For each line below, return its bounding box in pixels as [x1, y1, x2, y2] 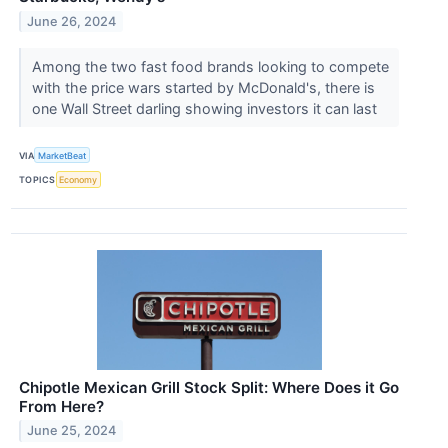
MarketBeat [38, 149, 87, 161]
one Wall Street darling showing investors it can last [31, 100, 381, 118]
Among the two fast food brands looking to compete [31, 58, 389, 76]
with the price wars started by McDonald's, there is [31, 79, 375, 97]
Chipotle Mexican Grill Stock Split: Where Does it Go [19, 377, 399, 397]
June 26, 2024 [27, 13, 117, 29]
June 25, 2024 [27, 423, 117, 439]
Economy [59, 173, 98, 185]
